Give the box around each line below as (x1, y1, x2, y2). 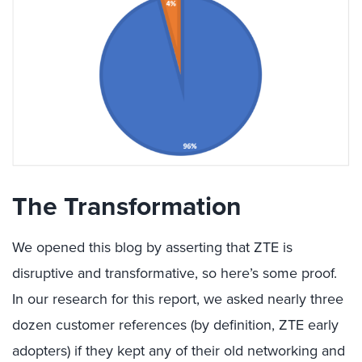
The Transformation (12, 187, 242, 225)
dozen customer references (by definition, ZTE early (12, 314, 339, 335)
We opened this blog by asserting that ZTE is (12, 237, 293, 258)
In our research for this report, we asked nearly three (12, 288, 343, 309)
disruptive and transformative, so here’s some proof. (12, 263, 337, 284)
